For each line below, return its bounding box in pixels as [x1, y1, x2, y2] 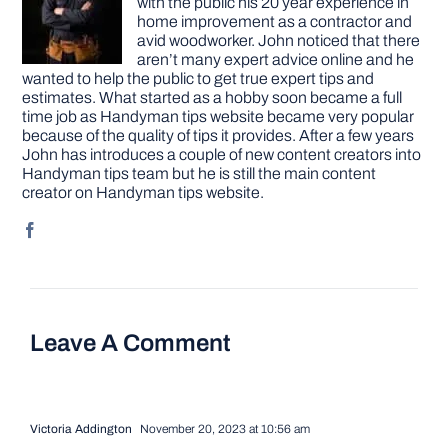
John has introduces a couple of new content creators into [22, 145, 422, 163]
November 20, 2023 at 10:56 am [136, 421, 310, 436]
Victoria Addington [29, 421, 132, 436]
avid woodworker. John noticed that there [137, 31, 421, 49]
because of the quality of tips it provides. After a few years [22, 126, 415, 144]
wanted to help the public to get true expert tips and [22, 69, 375, 87]
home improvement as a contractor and [137, 12, 413, 30]
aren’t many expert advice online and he [137, 50, 415, 68]
